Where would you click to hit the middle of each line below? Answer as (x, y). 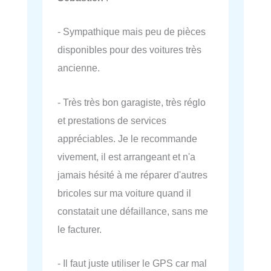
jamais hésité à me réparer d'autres (132, 175)
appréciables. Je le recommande (127, 138)
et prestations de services (112, 120)
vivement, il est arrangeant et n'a (126, 156)
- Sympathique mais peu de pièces (132, 32)
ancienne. (79, 68)
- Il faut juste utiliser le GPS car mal (132, 263)
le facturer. (80, 229)
